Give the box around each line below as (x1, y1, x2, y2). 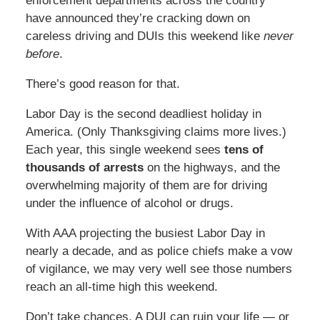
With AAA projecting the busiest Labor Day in (25, 226, 265, 241)
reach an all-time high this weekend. (25, 280, 218, 294)
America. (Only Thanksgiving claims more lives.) (25, 125, 286, 139)
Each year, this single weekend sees (25, 143, 224, 157)
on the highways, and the (143, 161, 280, 175)
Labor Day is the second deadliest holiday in (25, 107, 261, 121)
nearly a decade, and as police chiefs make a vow (25, 244, 292, 259)
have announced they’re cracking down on (25, 11, 250, 26)
